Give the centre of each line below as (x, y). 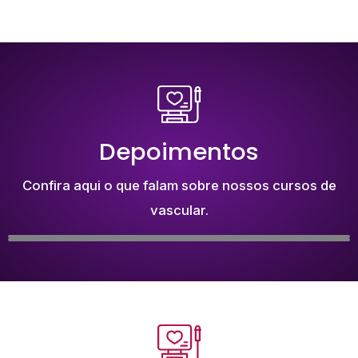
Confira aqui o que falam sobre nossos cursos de (179, 186)
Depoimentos (179, 152)
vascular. (179, 211)
